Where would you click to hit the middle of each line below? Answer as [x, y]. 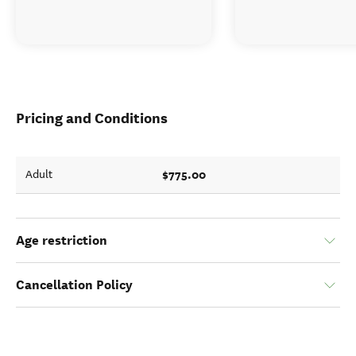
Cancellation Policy [74, 285]
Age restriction [62, 240]
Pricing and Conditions [92, 118]
